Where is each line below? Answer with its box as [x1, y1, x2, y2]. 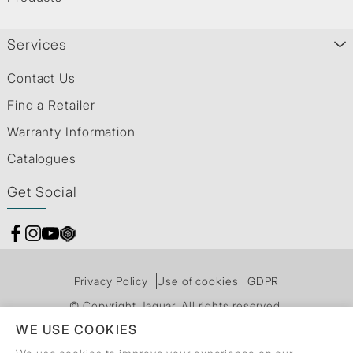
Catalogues [6, 150, 76, 166]
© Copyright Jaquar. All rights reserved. [69, 298, 284, 312]
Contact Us [6, 69, 76, 86]
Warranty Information [6, 123, 136, 139]
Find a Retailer [6, 96, 95, 113]
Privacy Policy [73, 273, 149, 288]
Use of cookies [157, 273, 239, 288]
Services [6, 35, 68, 53]
